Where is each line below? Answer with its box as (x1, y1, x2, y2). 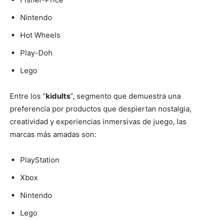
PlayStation (20, 155, 59, 165)
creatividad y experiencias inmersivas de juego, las (10, 116, 187, 126)
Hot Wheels (20, 30, 60, 40)
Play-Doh (20, 48, 53, 57)
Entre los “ (10, 91, 46, 101)
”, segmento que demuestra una (70, 91, 181, 101)
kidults (46, 91, 70, 101)
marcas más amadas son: (10, 129, 96, 139)
